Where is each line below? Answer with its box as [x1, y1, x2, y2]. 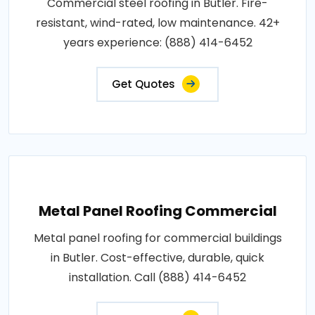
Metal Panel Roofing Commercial [38, 200, 277, 221]
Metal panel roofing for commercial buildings [33, 229, 282, 246]
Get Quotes [112, 76, 175, 91]
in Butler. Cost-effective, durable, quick [51, 249, 264, 266]
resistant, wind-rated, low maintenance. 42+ [35, 14, 280, 31]
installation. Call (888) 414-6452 [69, 269, 246, 285]
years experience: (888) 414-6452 [63, 34, 252, 51]
